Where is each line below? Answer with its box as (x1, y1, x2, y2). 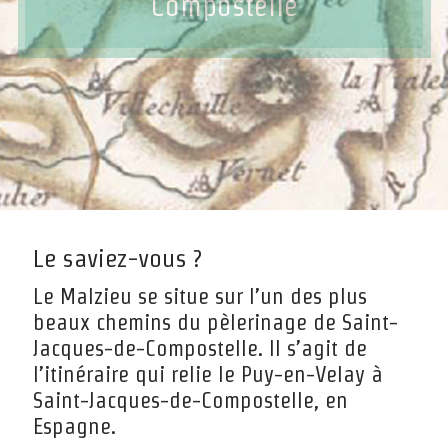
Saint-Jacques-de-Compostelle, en (32, 387, 348, 412)
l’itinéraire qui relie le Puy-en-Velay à (32, 361, 383, 386)
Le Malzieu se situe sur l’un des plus (32, 283, 367, 308)
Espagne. (32, 413, 116, 438)
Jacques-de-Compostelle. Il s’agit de (32, 335, 367, 360)
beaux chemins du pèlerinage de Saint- (32, 309, 398, 334)
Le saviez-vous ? (32, 243, 202, 272)
